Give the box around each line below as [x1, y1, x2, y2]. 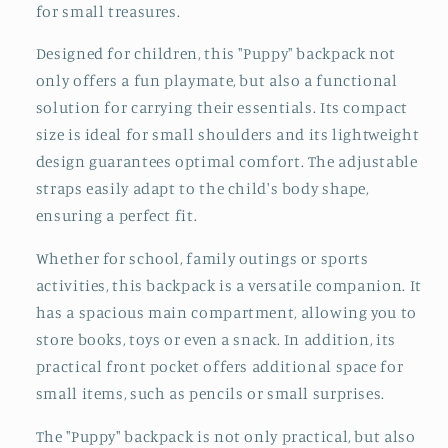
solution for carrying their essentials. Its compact [35, 98, 408, 118]
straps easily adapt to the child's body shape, [35, 179, 369, 199]
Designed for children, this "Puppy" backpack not [35, 44, 396, 64]
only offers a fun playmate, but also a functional [35, 71, 398, 91]
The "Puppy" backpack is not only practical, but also [35, 426, 416, 446]
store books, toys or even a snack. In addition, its [35, 330, 396, 350]
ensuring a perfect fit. [35, 206, 198, 226]
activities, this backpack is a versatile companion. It [35, 276, 422, 296]
